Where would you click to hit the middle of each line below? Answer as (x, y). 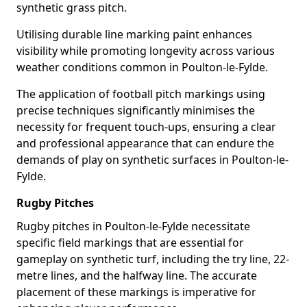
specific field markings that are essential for (130, 243)
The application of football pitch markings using (141, 94)
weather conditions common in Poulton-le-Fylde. (142, 67)
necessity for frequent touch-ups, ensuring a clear (146, 127)
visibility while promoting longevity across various (146, 51)
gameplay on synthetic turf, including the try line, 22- (153, 259)
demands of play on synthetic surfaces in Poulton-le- (152, 160)
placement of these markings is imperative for (136, 292)
